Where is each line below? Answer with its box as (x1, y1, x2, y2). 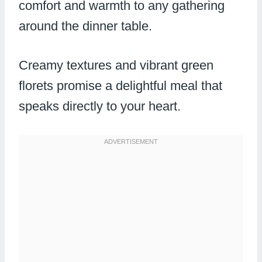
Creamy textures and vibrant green (19, 57, 213, 73)
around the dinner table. (19, 18, 152, 33)
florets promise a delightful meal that (19, 78, 222, 93)
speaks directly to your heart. (19, 98, 181, 113)
